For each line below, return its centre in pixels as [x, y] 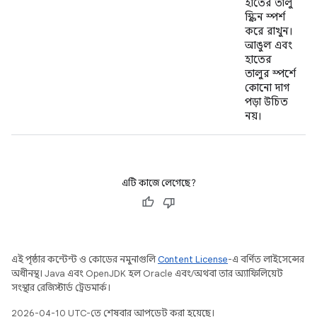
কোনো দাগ [267, 88]
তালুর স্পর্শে [270, 74]
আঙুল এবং [269, 45]
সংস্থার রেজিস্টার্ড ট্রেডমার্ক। [61, 288]
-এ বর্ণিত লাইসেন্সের [266, 259]
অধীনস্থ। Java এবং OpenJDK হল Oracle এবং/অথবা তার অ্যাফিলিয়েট [147, 273]
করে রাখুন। [269, 31]
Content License [193, 259]
